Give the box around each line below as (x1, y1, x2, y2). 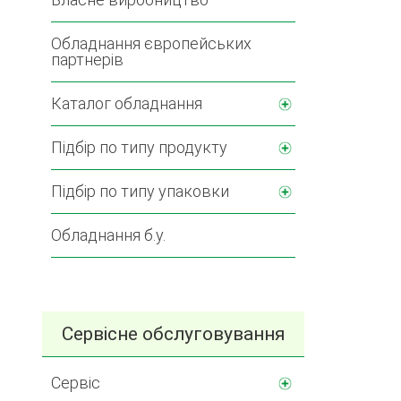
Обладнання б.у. (51, 226, 166, 244)
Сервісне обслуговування (61, 323, 285, 345)
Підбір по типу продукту (51, 138, 227, 157)
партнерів (51, 50, 124, 69)
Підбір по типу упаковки (51, 182, 229, 200)
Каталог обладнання (51, 94, 202, 113)
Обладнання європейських (51, 34, 252, 53)
